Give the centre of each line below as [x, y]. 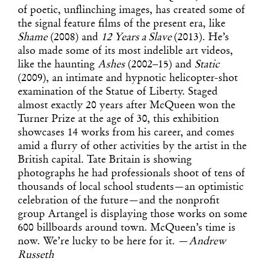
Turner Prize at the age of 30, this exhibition [118, 119]
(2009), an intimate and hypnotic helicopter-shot [128, 79]
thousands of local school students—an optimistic [131, 188]
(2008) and [74, 38]
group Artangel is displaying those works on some [132, 215]
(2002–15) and [160, 65]
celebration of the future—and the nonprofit [119, 201]
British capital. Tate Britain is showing [105, 160]
